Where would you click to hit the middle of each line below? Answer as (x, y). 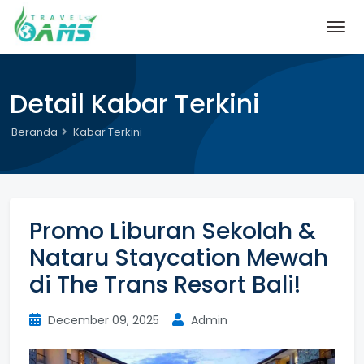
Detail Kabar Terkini (135, 104)
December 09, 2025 (102, 320)
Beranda (35, 132)
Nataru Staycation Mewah (179, 258)
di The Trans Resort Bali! (165, 285)
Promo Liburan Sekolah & (173, 231)
